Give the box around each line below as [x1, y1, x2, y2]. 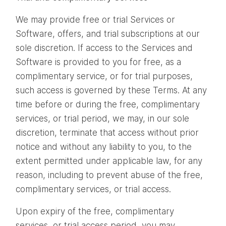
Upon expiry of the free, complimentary [16, 206, 174, 216]
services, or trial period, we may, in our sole [16, 113, 189, 124]
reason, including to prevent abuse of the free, [16, 169, 203, 180]
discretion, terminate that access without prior [16, 127, 199, 138]
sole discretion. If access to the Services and [16, 42, 193, 53]
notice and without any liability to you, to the [16, 141, 192, 152]
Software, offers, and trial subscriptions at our [16, 28, 200, 39]
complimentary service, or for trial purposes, [16, 71, 193, 81]
